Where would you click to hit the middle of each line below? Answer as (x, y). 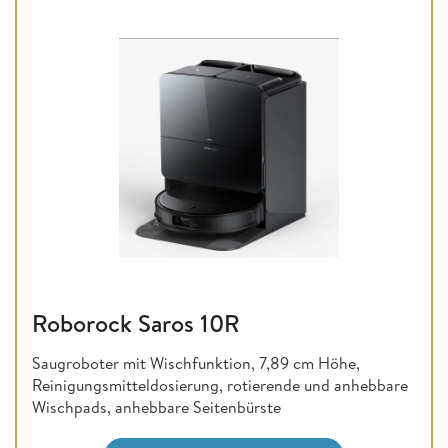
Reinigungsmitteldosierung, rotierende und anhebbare (220, 385)
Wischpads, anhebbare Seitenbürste (156, 407)
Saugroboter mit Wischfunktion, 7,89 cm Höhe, (196, 363)
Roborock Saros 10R (136, 323)
